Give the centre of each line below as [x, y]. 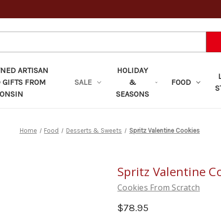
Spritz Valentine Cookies [164, 130]
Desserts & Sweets [94, 130]
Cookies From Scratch [159, 187]
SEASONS [133, 94]
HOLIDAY [133, 70]
